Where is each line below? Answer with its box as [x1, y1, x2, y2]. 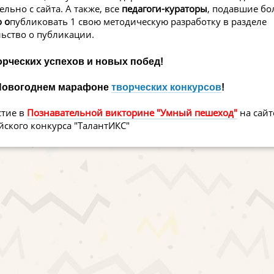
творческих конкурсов [111, 82, 222, 93]
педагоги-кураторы [122, 2, 207, 15]
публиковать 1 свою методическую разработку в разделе [10, 15, 267, 28]
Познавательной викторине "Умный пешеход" [26, 106, 237, 119]
